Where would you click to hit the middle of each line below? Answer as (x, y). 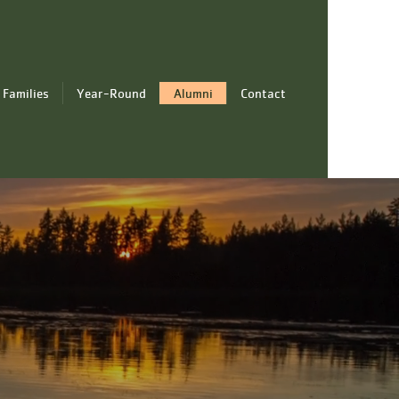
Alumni (193, 93)
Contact (263, 93)
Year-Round (111, 93)
